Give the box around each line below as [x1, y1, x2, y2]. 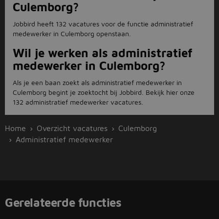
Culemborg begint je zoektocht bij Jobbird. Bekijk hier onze [13, 88, 195, 96]
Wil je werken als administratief [13, 46, 192, 60]
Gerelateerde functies [5, 196, 122, 209]
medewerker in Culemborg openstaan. [13, 29, 131, 38]
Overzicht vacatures [37, 124, 108, 132]
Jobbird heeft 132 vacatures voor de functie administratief [13, 20, 193, 28]
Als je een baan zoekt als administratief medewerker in [13, 78, 182, 87]
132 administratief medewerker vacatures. [13, 98, 143, 106]
